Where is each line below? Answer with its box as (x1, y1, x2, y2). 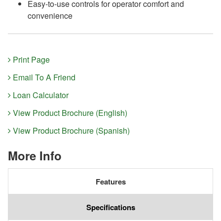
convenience (28, 9, 73, 21)
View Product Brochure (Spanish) (11, 124, 130, 136)
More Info (8, 147, 62, 164)
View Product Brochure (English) (11, 107, 127, 118)
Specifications (86, 202, 135, 213)
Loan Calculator (11, 89, 69, 101)
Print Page (11, 53, 50, 65)
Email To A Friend (11, 71, 75, 83)
